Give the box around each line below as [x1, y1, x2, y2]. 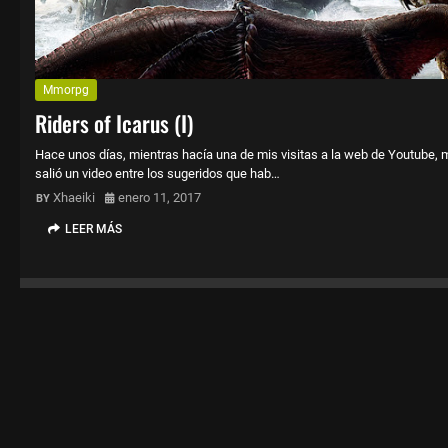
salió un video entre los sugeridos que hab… [35, 166, 280, 181]
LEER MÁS [65, 222, 122, 236]
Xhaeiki [53, 190, 95, 205]
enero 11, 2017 [118, 190, 201, 205]
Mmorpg [43, 83, 89, 97]
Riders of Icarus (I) [35, 107, 193, 139]
